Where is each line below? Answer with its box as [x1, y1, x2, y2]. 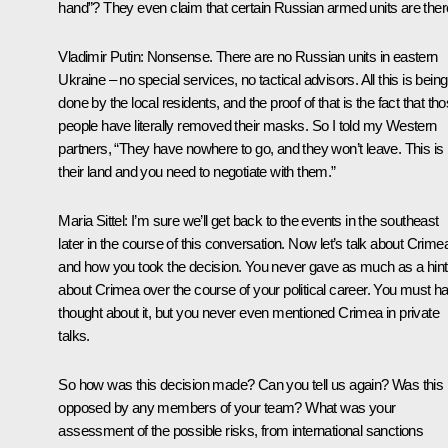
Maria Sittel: [58, 211, 128, 229]
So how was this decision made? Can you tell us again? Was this [58, 375, 444, 393]
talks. [58, 326, 90, 344]
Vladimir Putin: [58, 47, 144, 65]
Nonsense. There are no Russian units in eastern [143, 47, 438, 65]
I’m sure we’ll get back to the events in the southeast [127, 211, 439, 229]
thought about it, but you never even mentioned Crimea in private [58, 303, 439, 321]
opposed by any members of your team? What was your [58, 398, 396, 416]
